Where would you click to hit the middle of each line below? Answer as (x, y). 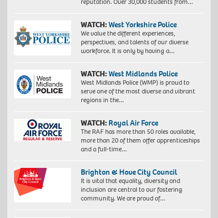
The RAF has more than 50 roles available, (138, 132)
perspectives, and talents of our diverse (134, 42)
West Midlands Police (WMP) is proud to (135, 83)
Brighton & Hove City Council (129, 172)
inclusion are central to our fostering (131, 190)
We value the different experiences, (128, 34)
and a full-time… (104, 149)
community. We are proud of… (123, 199)
